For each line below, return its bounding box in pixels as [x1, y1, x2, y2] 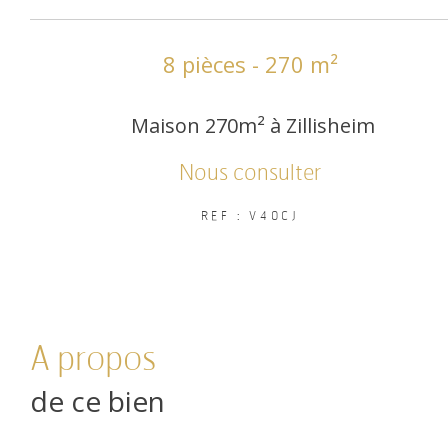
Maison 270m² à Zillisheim [125, 112, 375, 140]
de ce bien [30, 382, 165, 421]
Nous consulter [179, 162, 322, 185]
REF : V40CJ [200, 210, 300, 223]
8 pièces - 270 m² [162, 49, 338, 79]
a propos [50, 343, 157, 378]
